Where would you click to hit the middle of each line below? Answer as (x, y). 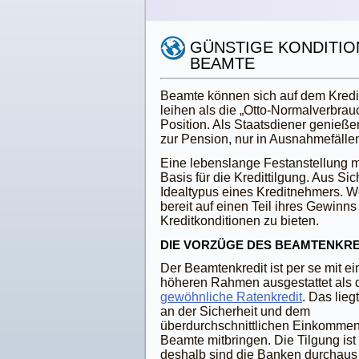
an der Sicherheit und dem (235, 311)
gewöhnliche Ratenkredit (231, 297)
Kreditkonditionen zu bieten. (240, 221)
